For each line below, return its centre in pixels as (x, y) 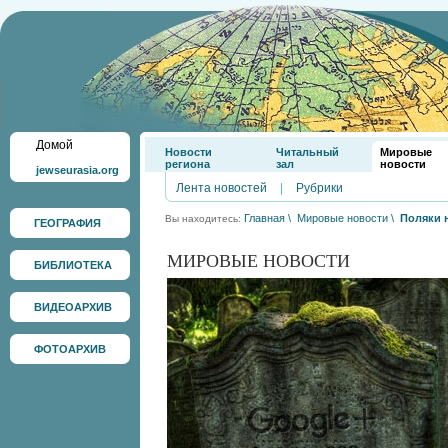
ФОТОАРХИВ (70, 349)
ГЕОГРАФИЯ (67, 223)
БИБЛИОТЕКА (73, 265)
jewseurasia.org (77, 170)
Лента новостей (221, 188)
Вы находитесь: (204, 218)
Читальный (307, 152)
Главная (264, 218)
